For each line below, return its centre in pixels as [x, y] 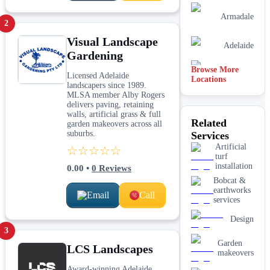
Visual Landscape [112, 41]
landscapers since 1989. [107, 85]
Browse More [215, 69]
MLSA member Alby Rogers [116, 95]
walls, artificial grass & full [114, 114]
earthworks [232, 190]
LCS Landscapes [110, 249]
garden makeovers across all [115, 124]
